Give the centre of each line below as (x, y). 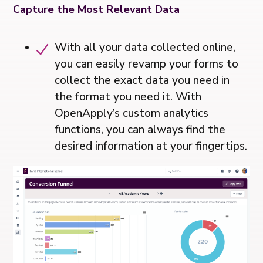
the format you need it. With (128, 97)
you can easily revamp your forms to (147, 64)
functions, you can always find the (140, 130)
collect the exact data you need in (142, 81)
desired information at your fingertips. (151, 146)
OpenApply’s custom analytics (132, 114)
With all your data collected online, (145, 48)
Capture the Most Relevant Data (97, 10)
